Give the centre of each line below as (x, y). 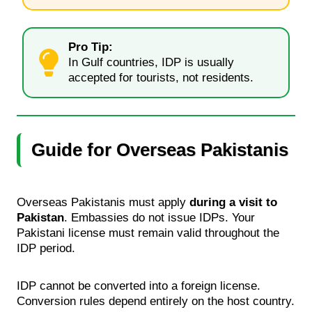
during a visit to (233, 202)
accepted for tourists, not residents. (161, 77)
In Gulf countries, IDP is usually (151, 62)
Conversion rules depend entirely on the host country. (156, 301)
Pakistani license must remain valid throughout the (148, 233)
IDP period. (46, 248)
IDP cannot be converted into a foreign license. (139, 286)
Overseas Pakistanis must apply (103, 202)
